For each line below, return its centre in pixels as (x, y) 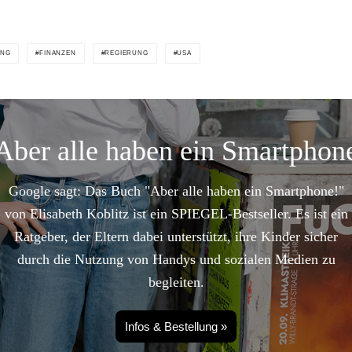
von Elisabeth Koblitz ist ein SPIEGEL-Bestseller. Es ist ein (176, 214)
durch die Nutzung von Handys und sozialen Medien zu (176, 260)
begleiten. (176, 282)
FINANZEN (58, 53)
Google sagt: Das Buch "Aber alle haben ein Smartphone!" (176, 191)
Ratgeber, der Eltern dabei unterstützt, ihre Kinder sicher (176, 237)
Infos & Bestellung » (176, 327)
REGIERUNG (126, 53)
